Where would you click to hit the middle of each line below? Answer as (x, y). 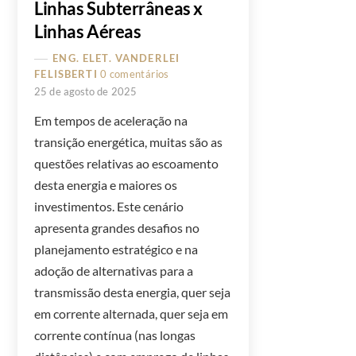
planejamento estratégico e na (116, 249)
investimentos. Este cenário (109, 206)
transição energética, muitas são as (129, 141)
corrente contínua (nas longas (115, 335)
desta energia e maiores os (106, 184)
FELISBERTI (66, 74)
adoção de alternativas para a (114, 270)
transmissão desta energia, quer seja (133, 292)
